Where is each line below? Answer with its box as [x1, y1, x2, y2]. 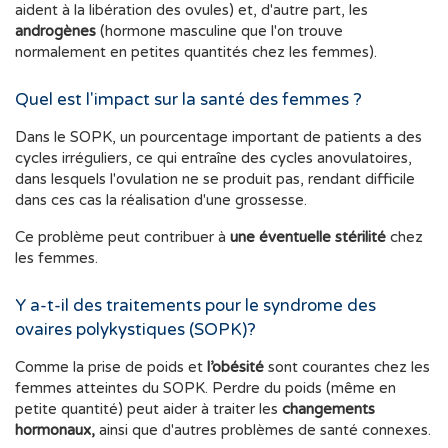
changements [282, 400, 375, 419]
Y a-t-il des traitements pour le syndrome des [15, 295, 376, 317]
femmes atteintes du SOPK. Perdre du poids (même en [15, 379, 396, 398]
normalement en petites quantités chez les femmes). [15, 43, 377, 62]
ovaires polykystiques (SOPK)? [15, 319, 256, 341]
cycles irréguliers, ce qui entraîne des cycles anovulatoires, [15, 149, 412, 168]
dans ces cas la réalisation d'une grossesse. [15, 191, 307, 210]
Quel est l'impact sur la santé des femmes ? [15, 89, 362, 111]
